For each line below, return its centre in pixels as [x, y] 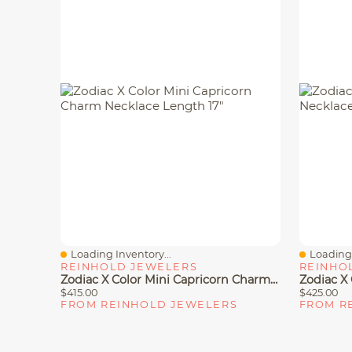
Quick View [99, 261]
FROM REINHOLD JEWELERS [149, 304]
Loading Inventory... [121, 254]
